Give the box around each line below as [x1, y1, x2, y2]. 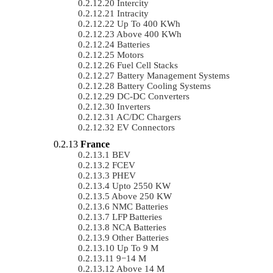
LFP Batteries [112, 211, 162, 222]
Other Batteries [112, 232, 169, 243]
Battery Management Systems [117, 70, 230, 80]
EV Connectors [117, 122, 175, 132]
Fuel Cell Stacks [117, 60, 178, 70]
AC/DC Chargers [116, 112, 181, 122]
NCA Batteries [112, 222, 166, 232]
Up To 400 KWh [117, 18, 180, 29]
